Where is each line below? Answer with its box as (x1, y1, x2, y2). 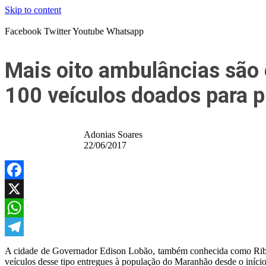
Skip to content (5, 5, 61, 15)
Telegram (5, 240, 40, 251)
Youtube (72, 26, 104, 36)
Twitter (44, 26, 71, 36)
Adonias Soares (83, 129, 142, 140)
